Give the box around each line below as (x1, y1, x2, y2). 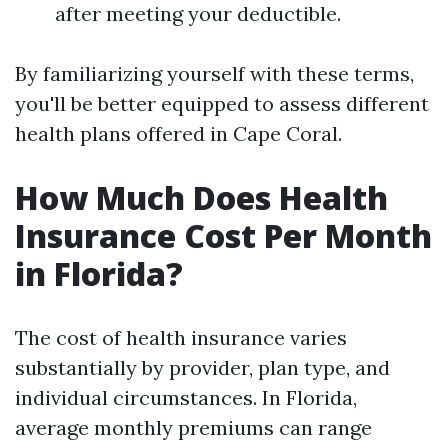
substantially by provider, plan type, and (15, 355, 390, 380)
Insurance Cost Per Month (15, 214, 432, 257)
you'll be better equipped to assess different (15, 91, 429, 116)
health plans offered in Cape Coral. (15, 121, 342, 146)
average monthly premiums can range (15, 415, 372, 440)
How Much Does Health (15, 176, 388, 219)
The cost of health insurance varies (15, 325, 347, 350)
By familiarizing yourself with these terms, (15, 61, 414, 86)
